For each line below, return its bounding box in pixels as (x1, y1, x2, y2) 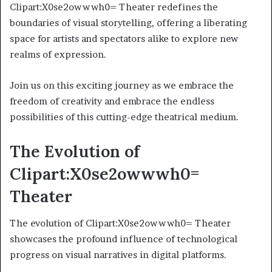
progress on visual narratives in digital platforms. (10, 249, 226, 261)
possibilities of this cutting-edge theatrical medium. (10, 110, 239, 123)
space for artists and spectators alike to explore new (10, 32, 238, 44)
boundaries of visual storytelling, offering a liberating (10, 16, 247, 29)
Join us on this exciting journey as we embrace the (10, 79, 234, 91)
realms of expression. (10, 48, 106, 60)
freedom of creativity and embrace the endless (10, 95, 214, 107)
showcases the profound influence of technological (10, 233, 237, 245)
